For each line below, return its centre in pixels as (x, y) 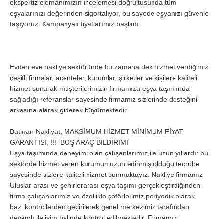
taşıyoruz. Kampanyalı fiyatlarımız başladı (74, 24)
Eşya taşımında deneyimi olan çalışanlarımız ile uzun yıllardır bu (109, 153)
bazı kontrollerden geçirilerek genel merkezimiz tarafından (99, 207)
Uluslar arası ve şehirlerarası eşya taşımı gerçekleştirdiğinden (105, 186)
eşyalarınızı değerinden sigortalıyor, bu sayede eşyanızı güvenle (109, 13)
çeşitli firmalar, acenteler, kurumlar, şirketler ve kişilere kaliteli (103, 78)
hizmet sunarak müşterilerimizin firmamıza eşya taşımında (100, 89)
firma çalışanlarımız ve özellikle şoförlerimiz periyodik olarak (102, 196)
